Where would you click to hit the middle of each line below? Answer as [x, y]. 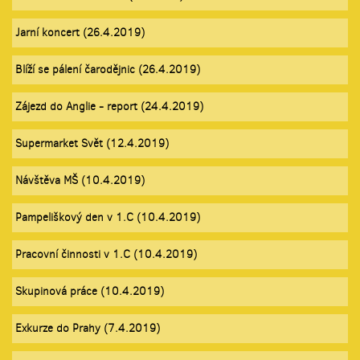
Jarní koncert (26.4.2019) [80, 32]
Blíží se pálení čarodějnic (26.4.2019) [108, 69]
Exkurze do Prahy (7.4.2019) [88, 328]
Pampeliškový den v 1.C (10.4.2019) [108, 217]
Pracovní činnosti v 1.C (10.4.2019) [106, 254]
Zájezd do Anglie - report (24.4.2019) [109, 106]
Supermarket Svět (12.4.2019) [92, 143]
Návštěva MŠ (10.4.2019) [80, 180]
